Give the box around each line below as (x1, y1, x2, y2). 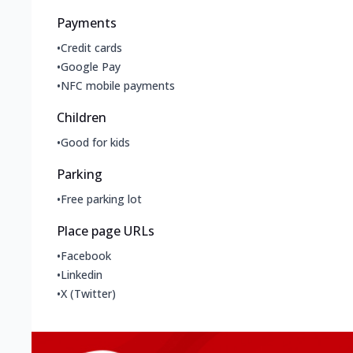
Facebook (61, 248, 111, 264)
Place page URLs (57, 222, 154, 240)
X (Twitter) (61, 286, 116, 302)
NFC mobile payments (61, 78, 175, 94)
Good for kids (61, 135, 130, 150)
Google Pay (61, 59, 121, 75)
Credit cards (61, 40, 122, 56)
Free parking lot (61, 191, 142, 207)
